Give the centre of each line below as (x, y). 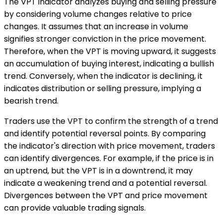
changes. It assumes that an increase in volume (96, 26)
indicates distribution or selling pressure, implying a (103, 88)
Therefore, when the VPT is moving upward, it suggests (110, 51)
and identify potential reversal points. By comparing (105, 133)
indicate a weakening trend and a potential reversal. (106, 183)
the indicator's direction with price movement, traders (110, 146)
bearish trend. (31, 101)
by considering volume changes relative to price (98, 14)
